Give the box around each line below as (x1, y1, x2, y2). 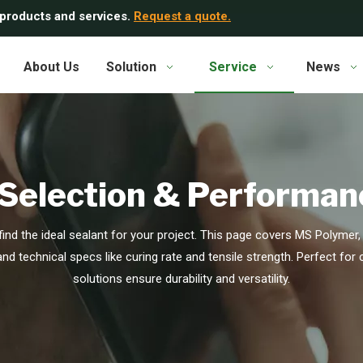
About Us (23, 58, 79, 75)
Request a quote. (133, 9, 231, 23)
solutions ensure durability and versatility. (73, 271, 290, 286)
